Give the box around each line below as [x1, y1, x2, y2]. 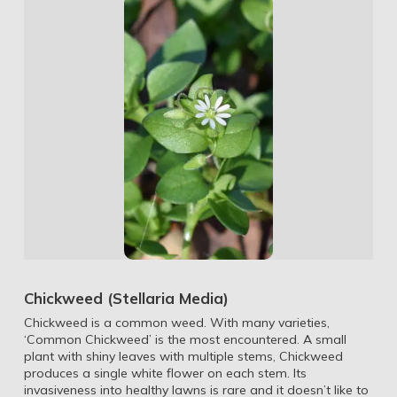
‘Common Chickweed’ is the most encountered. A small [23, 331, 346, 347]
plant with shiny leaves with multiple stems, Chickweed [23, 347, 343, 364]
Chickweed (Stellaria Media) [23, 289, 229, 308]
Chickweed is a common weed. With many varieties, [23, 314, 330, 331]
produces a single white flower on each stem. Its [23, 364, 307, 381]
